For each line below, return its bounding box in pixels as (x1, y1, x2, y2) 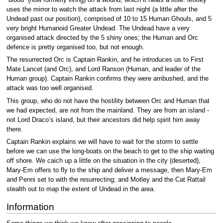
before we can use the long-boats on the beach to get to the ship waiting (6, 147, 214, 155)
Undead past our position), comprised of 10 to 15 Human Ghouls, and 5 (6, 15, 212, 22)
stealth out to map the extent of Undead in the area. (6, 185, 155, 193)
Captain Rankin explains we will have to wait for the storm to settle (6, 138, 198, 145)
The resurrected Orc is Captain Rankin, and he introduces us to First (6, 56, 204, 64)
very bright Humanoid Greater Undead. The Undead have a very (6, 24, 190, 32)
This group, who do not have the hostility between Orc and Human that (6, 97, 210, 105)
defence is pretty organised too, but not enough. (6, 43, 144, 51)
